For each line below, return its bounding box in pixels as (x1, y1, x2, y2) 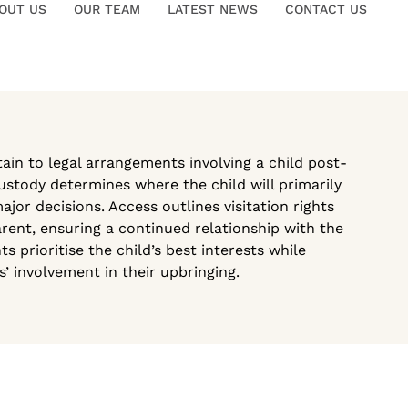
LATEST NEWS (168, 2, 258, 16)
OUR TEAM (74, 2, 140, 16)
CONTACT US (285, 2, 367, 16)
